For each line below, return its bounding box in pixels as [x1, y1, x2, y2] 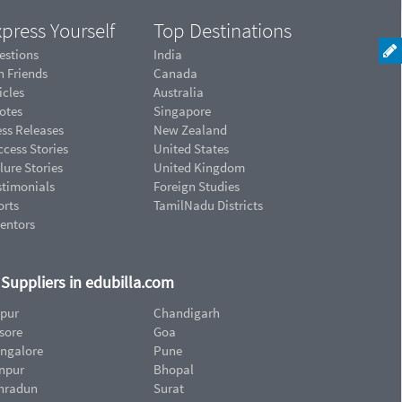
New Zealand [153, 121, 227, 139]
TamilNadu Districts [153, 197, 263, 214]
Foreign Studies [153, 178, 240, 196]
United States [153, 140, 229, 158]
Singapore [153, 102, 211, 120]
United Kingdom [153, 159, 245, 177]
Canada [153, 65, 197, 83]
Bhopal [153, 360, 194, 378]
